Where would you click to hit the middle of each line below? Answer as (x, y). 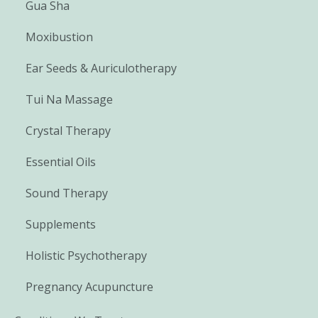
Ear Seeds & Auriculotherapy (101, 68)
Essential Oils (61, 162)
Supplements (61, 225)
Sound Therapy (67, 193)
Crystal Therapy (68, 131)
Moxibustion (59, 37)
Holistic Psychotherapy (86, 256)
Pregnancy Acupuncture (89, 287)
